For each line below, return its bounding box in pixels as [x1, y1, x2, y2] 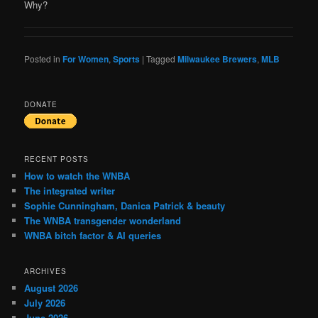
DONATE [24, 99, 58, 109]
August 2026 [24, 280, 79, 295]
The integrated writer [24, 184, 116, 198]
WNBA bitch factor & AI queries [24, 229, 162, 243]
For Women [62, 52, 109, 65]
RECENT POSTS [24, 154, 89, 165]
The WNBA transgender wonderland [24, 214, 182, 228]
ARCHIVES [24, 265, 67, 276]
